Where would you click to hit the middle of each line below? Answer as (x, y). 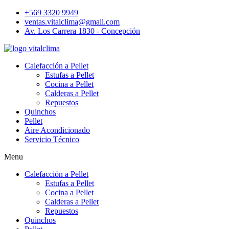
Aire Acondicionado (57, 130)
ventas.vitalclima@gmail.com (72, 22)
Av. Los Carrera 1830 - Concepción (82, 31)
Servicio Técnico (52, 139)
